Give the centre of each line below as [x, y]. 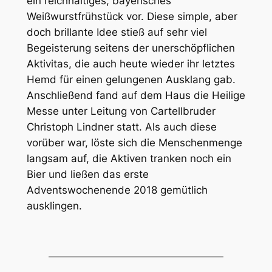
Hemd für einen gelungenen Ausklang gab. [131, 80]
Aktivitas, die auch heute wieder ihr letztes [131, 64]
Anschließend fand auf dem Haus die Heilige [136, 96]
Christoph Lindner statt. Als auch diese [121, 127]
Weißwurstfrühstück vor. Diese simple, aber [132, 17]
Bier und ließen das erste [87, 175]
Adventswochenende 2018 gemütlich [117, 190]
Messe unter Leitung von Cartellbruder [121, 111]
